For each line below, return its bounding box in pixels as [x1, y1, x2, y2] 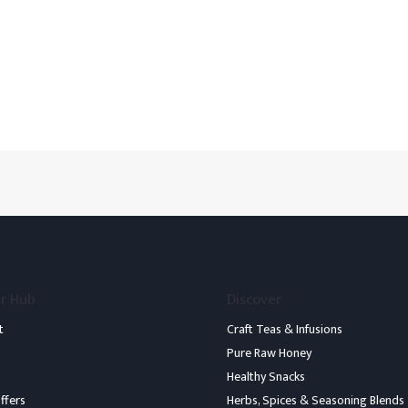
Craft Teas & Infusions [227, 318, 342, 340]
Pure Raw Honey [227, 342, 311, 363]
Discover [227, 286, 281, 312]
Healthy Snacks [227, 365, 305, 387]
